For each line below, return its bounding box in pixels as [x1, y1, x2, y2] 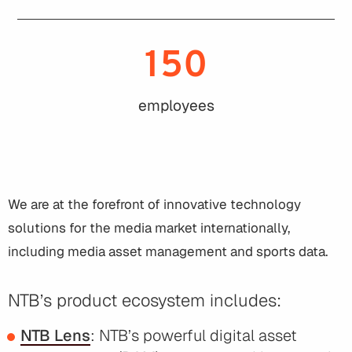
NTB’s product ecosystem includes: [8, 289, 281, 312]
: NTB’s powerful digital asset [90, 325, 297, 346]
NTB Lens [20, 325, 90, 346]
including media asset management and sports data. [8, 243, 328, 261]
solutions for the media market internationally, [8, 219, 290, 237]
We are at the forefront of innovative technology [8, 196, 301, 214]
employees [137, 96, 214, 116]
